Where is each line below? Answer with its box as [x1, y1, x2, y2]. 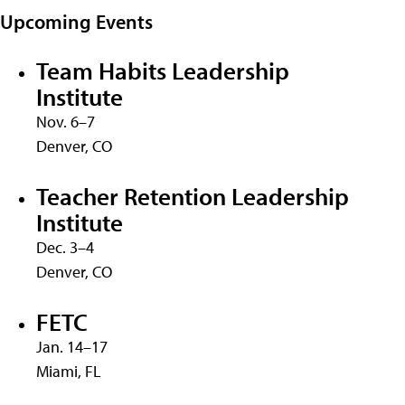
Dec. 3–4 [36, 237, 94, 259]
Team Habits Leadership [36, 54, 289, 87]
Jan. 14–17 [36, 336, 108, 358]
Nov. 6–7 [36, 111, 95, 133]
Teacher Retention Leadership [36, 180, 349, 212]
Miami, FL [36, 361, 101, 382]
